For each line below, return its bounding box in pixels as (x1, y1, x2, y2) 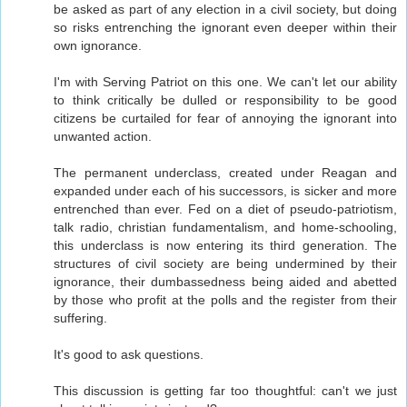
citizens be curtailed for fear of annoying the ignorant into (54, 110, 397, 125)
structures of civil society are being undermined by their (54, 255, 397, 271)
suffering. (54, 310, 107, 325)
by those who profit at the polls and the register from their (54, 292, 397, 307)
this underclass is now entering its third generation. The (54, 237, 397, 253)
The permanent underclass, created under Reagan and (54, 164, 397, 180)
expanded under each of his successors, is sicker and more (54, 183, 397, 198)
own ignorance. (54, 37, 142, 53)
